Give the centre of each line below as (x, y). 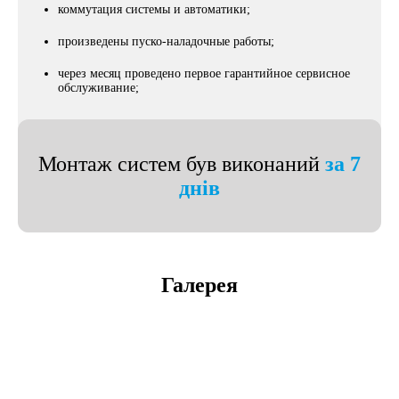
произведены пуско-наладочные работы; (166, 41)
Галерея (199, 285)
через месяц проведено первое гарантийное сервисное (204, 73)
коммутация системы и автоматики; (154, 9)
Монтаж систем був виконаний (182, 163)
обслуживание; (98, 88)
